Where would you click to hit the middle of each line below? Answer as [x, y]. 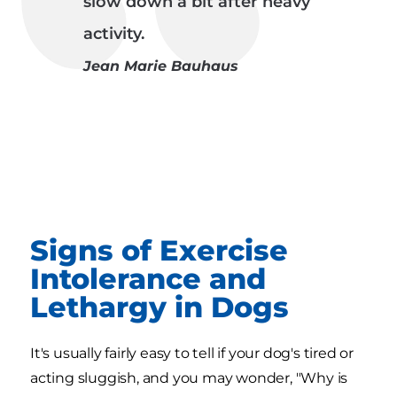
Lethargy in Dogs [160, 307]
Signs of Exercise [159, 250]
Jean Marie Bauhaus [161, 66]
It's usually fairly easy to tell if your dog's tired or [192, 353]
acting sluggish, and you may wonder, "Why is [189, 378]
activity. [116, 33]
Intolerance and [148, 278]
